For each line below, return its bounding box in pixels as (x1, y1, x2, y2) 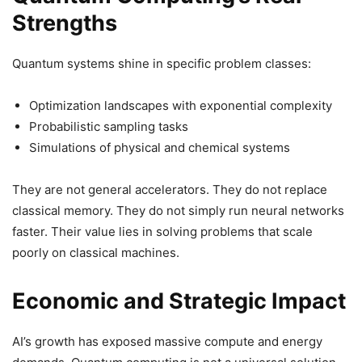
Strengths (12, 10, 117, 36)
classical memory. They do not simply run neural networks (12, 203, 344, 218)
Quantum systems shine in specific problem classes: (12, 56, 311, 71)
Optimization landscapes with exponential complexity (29, 98, 332, 113)
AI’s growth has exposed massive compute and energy (12, 334, 322, 349)
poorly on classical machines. (12, 245, 179, 260)
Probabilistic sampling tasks (29, 119, 188, 134)
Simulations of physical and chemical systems (29, 140, 290, 155)
